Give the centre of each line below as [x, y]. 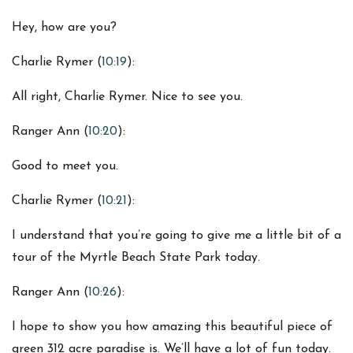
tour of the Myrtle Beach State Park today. [136, 258]
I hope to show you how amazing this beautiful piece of [172, 327]
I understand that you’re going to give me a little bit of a [176, 236]
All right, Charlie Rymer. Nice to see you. [127, 97]
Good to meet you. [65, 167]
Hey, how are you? [64, 28]
